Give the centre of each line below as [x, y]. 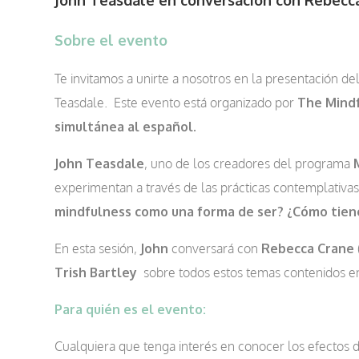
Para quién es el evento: [130, 310]
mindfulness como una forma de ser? [169, 212]
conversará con [215, 249]
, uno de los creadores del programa [249, 164]
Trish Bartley [96, 273]
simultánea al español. [125, 127]
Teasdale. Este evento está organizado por [174, 103]
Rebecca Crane [308, 249]
